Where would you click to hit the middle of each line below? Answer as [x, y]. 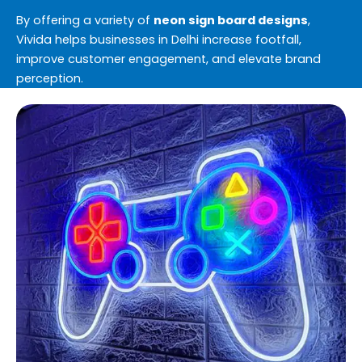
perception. [50, 78]
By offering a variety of [85, 20]
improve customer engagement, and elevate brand [168, 59]
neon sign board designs [231, 20]
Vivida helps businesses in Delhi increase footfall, [159, 39]
